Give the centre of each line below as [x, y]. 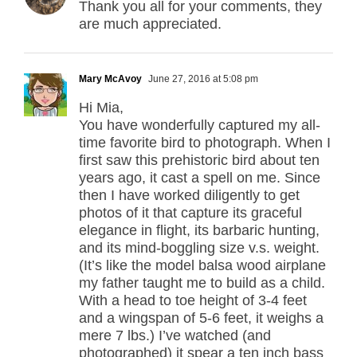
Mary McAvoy [110, 78]
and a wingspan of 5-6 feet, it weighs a [201, 318]
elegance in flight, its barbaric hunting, [199, 230]
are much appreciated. [150, 24]
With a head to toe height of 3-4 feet [193, 300]
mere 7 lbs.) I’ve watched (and [175, 335]
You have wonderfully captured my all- [200, 125]
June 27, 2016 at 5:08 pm [202, 78]
